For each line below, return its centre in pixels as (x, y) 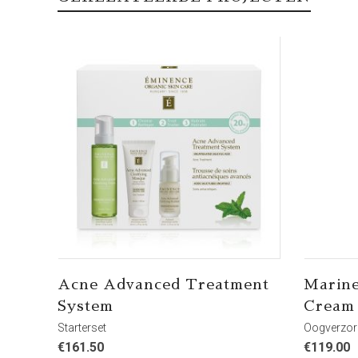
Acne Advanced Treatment (163, 284)
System (86, 306)
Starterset (82, 328)
